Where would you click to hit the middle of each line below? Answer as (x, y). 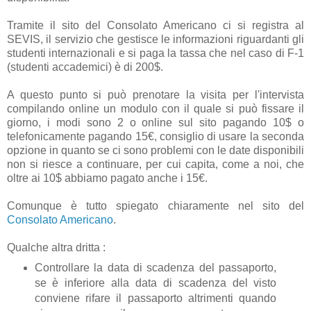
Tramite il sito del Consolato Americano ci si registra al (155, 25)
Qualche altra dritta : (56, 247)
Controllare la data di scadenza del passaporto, (155, 267)
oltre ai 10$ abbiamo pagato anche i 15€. (107, 178)
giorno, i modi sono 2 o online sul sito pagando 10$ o (155, 122)
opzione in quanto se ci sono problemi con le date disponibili (155, 150)
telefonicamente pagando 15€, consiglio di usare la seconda (155, 136)
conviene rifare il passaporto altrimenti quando (155, 298)
